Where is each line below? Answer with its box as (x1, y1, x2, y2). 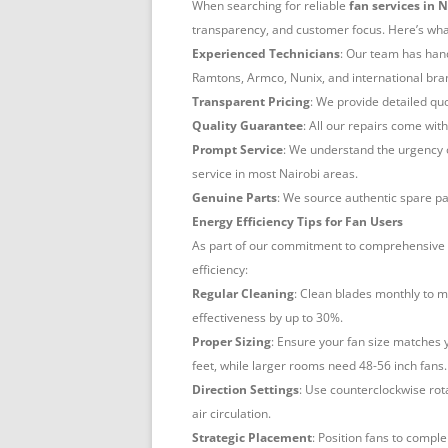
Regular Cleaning (192, 285, 294, 303)
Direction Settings (192, 381, 299, 399)
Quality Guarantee (192, 117, 303, 135)
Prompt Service (192, 141, 283, 159)
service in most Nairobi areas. (192, 165, 358, 183)
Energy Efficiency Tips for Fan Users (192, 213, 403, 231)
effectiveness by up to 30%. (192, 309, 343, 327)
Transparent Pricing (192, 93, 310, 111)
